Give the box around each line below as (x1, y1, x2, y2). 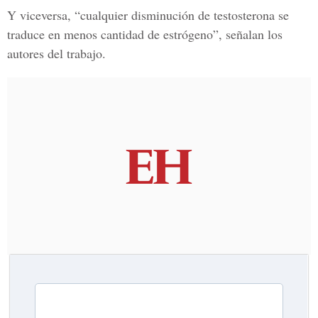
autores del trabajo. (7, 45, 106, 62)
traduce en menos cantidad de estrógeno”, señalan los (7, 26, 283, 43)
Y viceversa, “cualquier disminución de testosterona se (7, 6, 289, 23)
